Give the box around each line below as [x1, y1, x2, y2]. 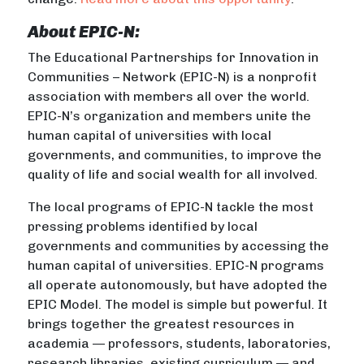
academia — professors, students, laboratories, [28, 336, 331, 352]
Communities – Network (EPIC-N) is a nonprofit [28, 69, 318, 85]
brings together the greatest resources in [28, 316, 295, 332]
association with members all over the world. [28, 89, 310, 105]
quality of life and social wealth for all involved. [28, 167, 318, 183]
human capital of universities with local [28, 128, 272, 144]
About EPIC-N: [28, 22, 141, 42]
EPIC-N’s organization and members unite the [28, 108, 312, 124]
